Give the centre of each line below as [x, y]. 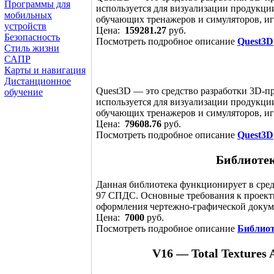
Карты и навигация [45, 70]
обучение [24, 92]
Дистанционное [38, 81]
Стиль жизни [32, 48]
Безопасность [32, 37]
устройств [25, 26]
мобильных [28, 15]
